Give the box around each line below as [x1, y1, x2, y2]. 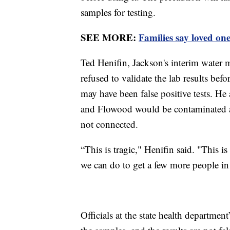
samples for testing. [81, 6, 156, 19]
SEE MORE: [81, 30, 139, 45]
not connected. [81, 118, 138, 131]
